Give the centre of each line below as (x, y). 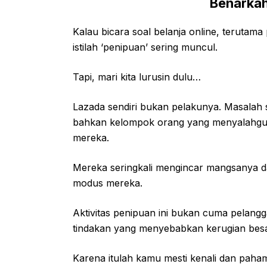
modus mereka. (108, 183)
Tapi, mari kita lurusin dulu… (137, 77)
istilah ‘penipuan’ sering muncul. (147, 47)
